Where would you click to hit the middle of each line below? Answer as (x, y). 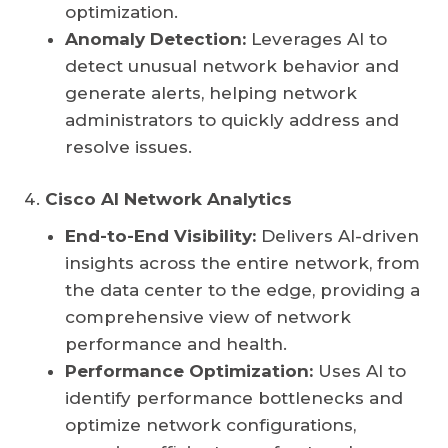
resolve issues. (128, 147)
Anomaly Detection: (155, 39)
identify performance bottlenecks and (234, 398)
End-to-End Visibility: (160, 236)
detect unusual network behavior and (232, 66)
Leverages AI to (316, 39)
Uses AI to (359, 371)
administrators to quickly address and (232, 120)
